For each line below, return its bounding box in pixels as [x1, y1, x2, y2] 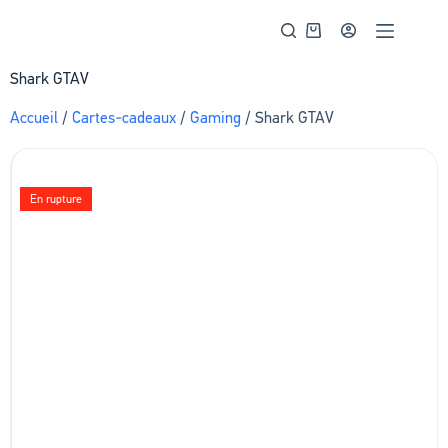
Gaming [190, 107, 241, 128]
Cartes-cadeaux [72, 107, 176, 128]
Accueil [10, 107, 58, 128]
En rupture [30, 191, 82, 207]
